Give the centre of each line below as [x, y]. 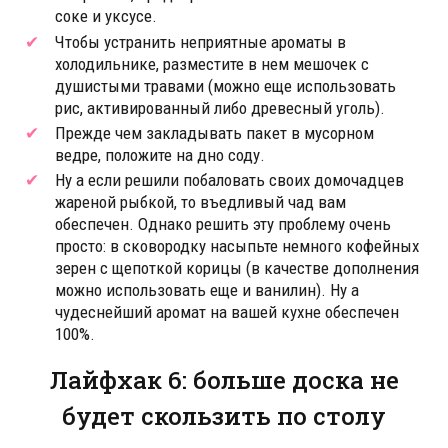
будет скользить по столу [224, 416]
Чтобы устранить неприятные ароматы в [200, 41]
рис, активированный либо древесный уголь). [220, 107]
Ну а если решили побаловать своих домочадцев [229, 180]
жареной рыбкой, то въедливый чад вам [200, 202]
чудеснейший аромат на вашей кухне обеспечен [227, 312]
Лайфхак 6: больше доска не [224, 380]
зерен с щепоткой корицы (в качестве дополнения [237, 268]
